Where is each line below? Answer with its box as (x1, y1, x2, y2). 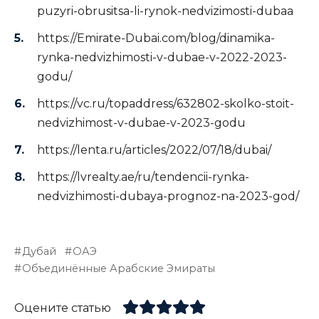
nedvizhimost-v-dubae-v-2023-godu (37, 116, 246, 130)
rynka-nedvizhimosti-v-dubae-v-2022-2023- (37, 50, 287, 64)
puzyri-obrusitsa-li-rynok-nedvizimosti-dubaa (37, 4, 293, 18)
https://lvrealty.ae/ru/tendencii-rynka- (37, 170, 249, 184)
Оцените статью (14, 300, 111, 315)
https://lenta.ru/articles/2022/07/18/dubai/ (37, 143, 271, 157)
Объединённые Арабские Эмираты (22, 261, 216, 275)
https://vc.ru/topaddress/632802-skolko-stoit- (37, 97, 294, 111)
